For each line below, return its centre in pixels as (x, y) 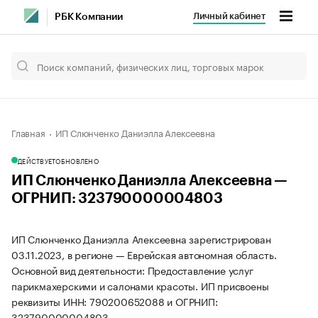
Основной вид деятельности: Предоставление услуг (132, 270)
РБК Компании (89, 17)
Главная (28, 132)
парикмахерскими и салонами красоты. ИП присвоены (140, 285)
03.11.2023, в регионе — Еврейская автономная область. (144, 254)
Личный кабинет (229, 16)
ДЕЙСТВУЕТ (37, 160)
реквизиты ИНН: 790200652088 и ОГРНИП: (115, 301)
